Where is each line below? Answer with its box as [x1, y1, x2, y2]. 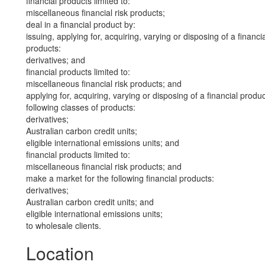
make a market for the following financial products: [26, 172, 214, 184]
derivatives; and [26, 54, 85, 66]
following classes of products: [26, 101, 135, 113]
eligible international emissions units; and [26, 137, 179, 148]
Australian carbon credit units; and [26, 196, 154, 208]
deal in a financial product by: [26, 18, 135, 30]
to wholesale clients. [26, 219, 101, 231]
